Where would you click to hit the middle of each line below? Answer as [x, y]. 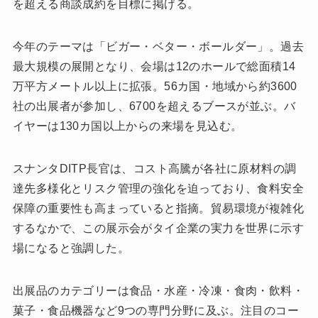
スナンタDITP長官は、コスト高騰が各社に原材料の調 [154, 168]
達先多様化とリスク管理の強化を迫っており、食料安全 [158, 188]
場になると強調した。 [71, 248]
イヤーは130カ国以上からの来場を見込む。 [127, 126]
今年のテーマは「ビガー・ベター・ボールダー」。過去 [158, 46]
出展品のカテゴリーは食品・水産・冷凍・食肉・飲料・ [158, 290]
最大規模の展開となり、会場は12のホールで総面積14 [154, 66]
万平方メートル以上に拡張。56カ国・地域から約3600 [155, 86]
